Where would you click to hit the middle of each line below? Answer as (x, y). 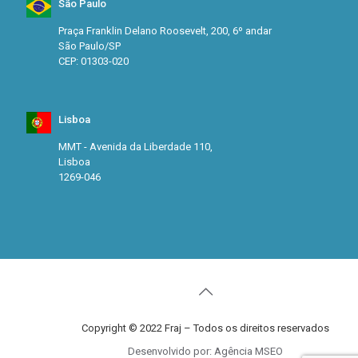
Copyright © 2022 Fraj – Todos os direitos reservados (205, 328)
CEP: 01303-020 (93, 61)
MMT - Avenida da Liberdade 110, (135, 146)
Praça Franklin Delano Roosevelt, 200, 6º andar (165, 30)
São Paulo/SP (89, 46)
